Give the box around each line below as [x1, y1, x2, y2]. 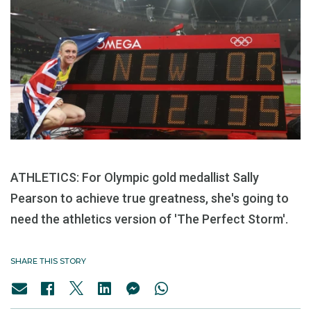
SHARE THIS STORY [10, 256, 86, 267]
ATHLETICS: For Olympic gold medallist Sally [10, 170, 259, 185]
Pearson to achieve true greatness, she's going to [10, 191, 289, 206]
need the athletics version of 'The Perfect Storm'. [10, 212, 288, 227]
